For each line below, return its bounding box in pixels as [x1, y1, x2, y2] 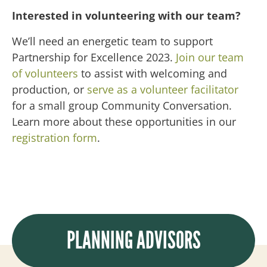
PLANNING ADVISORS [66, 226, 201, 254]
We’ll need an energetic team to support [12, 33, 213, 48]
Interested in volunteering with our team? [12, 8, 241, 23]
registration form [12, 130, 97, 145]
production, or [12, 82, 87, 97]
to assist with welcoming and [78, 66, 227, 80]
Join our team [176, 49, 244, 64]
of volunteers [12, 66, 78, 80]
